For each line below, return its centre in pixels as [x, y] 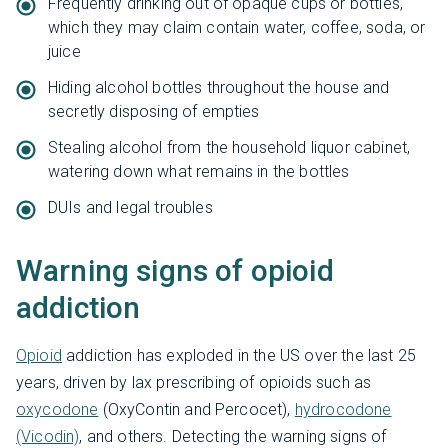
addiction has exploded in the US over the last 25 [238, 355]
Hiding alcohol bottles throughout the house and [219, 87]
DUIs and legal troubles [130, 207]
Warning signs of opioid [175, 270]
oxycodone [57, 409]
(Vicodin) [48, 436]
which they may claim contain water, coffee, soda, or [237, 27]
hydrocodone [343, 409]
